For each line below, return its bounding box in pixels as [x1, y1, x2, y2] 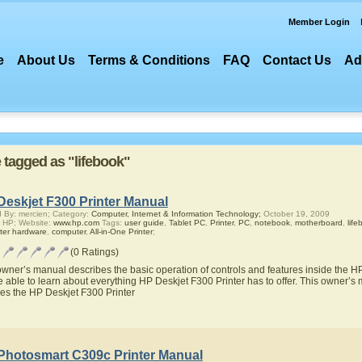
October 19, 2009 [260, 209, 330, 218]
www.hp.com [53, 218, 99, 227]
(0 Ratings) [69, 246, 119, 258]
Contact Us [263, 53, 332, 67]
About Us [17, 53, 76, 67]
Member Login [288, 17, 350, 27]
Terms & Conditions [88, 53, 211, 67]
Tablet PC [168, 218, 205, 227]
